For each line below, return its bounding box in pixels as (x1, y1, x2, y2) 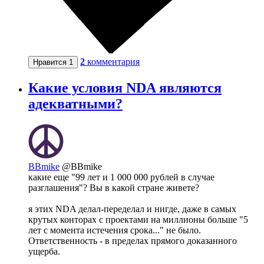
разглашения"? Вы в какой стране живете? (28, 182, 199, 193)
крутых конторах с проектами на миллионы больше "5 (28, 214, 248, 225)
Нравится (33, 57, 69, 67)
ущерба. (28, 246, 60, 256)
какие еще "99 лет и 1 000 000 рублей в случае (28, 171, 214, 182)
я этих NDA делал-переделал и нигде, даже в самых (28, 203, 236, 214)
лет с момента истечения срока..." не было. (28, 225, 201, 235)
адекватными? (28, 95, 123, 111)
